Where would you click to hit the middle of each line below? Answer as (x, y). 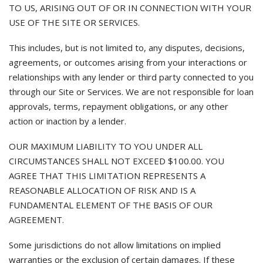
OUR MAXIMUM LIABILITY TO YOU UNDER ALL (106, 146)
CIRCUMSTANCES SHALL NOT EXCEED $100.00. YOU (117, 161)
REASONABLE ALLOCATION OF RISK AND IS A (102, 190)
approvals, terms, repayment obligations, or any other (119, 106)
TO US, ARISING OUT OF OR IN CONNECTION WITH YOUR (130, 8)
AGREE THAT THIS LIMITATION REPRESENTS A (107, 176)
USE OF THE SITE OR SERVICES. (74, 22)
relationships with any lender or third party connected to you (131, 77)
